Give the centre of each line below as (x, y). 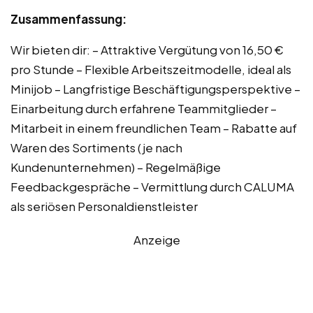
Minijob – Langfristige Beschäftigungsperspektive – (155, 88)
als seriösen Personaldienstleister (104, 206)
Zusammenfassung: (68, 19)
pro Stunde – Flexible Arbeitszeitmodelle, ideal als (151, 69)
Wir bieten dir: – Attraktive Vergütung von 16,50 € (147, 49)
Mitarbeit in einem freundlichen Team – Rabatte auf (154, 128)
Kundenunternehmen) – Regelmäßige (116, 167)
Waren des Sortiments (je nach (96, 147)
